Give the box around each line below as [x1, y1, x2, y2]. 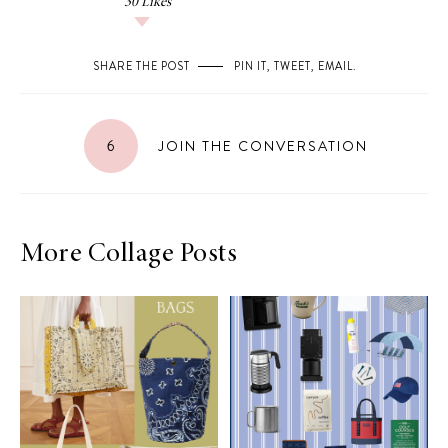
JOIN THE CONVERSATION [152, 135, 368, 156]
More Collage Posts [20, 240, 237, 269]
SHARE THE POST [92, 57, 190, 74]
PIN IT [233, 57, 267, 74]
